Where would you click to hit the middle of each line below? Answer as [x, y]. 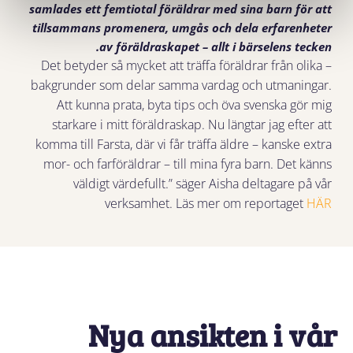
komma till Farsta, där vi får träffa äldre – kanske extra [184, 145]
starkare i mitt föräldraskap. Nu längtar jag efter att [192, 125]
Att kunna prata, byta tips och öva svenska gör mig [195, 105]
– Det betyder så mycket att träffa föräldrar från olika [182, 66]
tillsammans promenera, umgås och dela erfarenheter [182, 28]
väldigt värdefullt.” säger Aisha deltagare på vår [203, 184]
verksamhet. [139, 204]
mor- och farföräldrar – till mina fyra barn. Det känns [188, 164]
